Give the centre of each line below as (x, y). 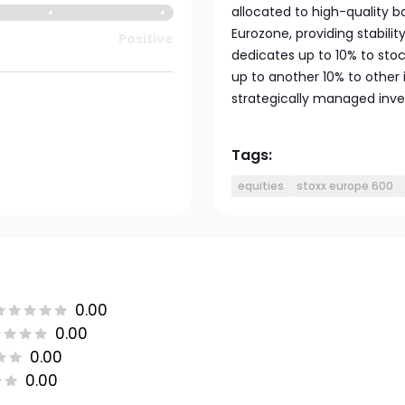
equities (261, 186)
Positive (146, 39)
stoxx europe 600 (345, 186)
